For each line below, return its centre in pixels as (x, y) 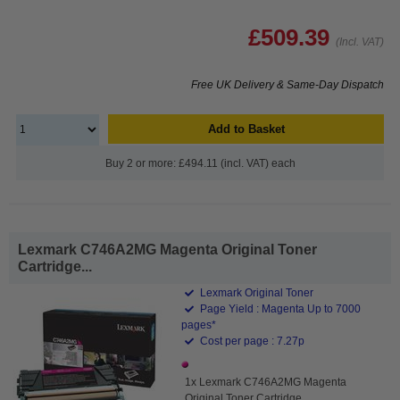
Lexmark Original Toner (256, 292)
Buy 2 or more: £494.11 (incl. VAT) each (200, 163)
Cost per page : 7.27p (251, 341)
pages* (199, 325)
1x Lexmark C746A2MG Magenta (266, 382)
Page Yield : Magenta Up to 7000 (279, 308)
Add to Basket (246, 129)
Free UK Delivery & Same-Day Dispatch (287, 84)
